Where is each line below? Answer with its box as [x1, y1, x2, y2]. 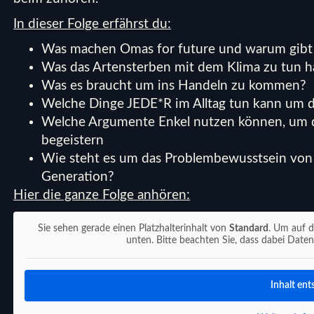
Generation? [41, 170, 115, 184]
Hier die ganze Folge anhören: [13, 188, 191, 202]
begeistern [41, 133, 104, 147]
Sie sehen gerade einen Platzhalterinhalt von [37, 223, 229, 233]
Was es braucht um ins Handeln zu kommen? [41, 78, 307, 93]
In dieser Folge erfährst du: [13, 17, 172, 31]
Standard [228, 223, 268, 233]
